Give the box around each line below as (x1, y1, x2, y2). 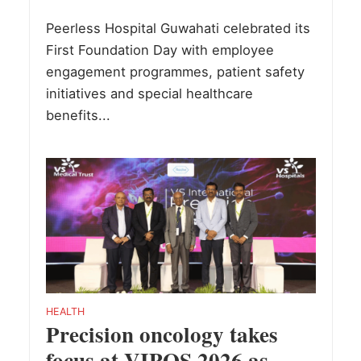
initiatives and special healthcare (45, 85, 253, 102)
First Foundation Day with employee (45, 42, 274, 59)
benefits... (45, 107, 110, 124)
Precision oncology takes (45, 317, 278, 350)
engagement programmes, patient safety (45, 64, 305, 81)
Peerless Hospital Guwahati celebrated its (45, 20, 310, 37)
